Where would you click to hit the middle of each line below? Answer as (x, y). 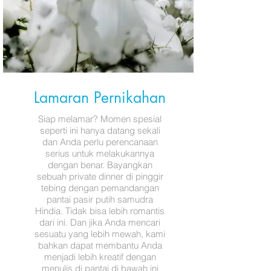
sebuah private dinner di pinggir (100, 176)
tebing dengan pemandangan (100, 188)
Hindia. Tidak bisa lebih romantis (100, 211)
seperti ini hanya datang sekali (100, 130)
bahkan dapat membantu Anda (100, 245)
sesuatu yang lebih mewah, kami (100, 234)
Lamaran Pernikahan (100, 97)
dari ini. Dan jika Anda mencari (100, 222)
